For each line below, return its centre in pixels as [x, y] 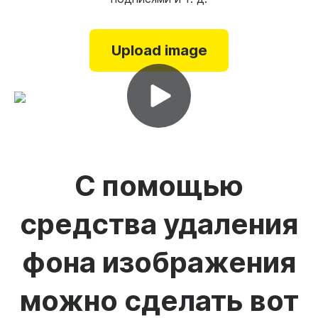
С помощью [159, 186]
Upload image [159, 50]
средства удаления [159, 224]
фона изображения [159, 262]
